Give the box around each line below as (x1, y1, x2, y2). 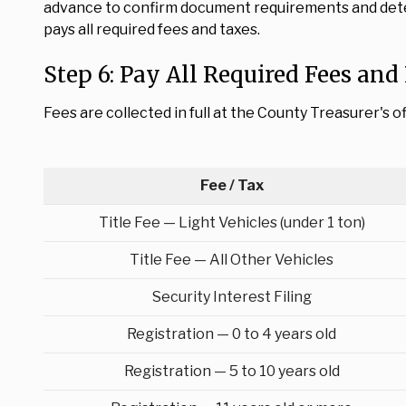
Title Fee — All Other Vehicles (130, 251, 333, 268)
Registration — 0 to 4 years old (127, 325, 336, 343)
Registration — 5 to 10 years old (123, 362, 340, 380)
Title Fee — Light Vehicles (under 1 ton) (98, 214, 365, 231)
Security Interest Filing (151, 288, 312, 305)
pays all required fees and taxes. (43, 21, 260, 38)
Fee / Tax (199, 177, 264, 194)
